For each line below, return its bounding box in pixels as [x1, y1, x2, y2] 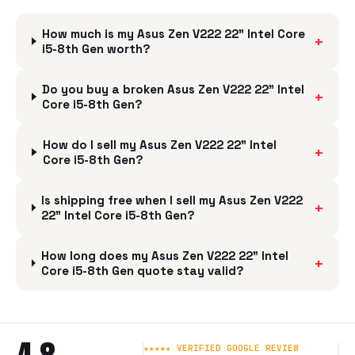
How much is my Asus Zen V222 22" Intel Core [41, 26, 305, 41]
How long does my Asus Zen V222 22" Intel [40, 248, 288, 263]
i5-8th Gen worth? [41, 41, 151, 56]
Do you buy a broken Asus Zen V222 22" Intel [42, 82, 305, 97]
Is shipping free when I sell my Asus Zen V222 [41, 193, 303, 208]
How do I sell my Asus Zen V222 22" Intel [42, 137, 277, 152]
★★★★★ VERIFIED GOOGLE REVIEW [143, 342, 299, 353]
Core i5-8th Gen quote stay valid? [40, 263, 244, 278]
